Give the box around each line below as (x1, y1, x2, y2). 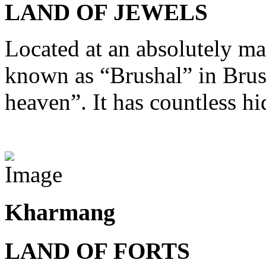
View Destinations (5, 125, 176, 151)
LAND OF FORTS (5, 238, 190, 264)
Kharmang (5, 199, 115, 226)
